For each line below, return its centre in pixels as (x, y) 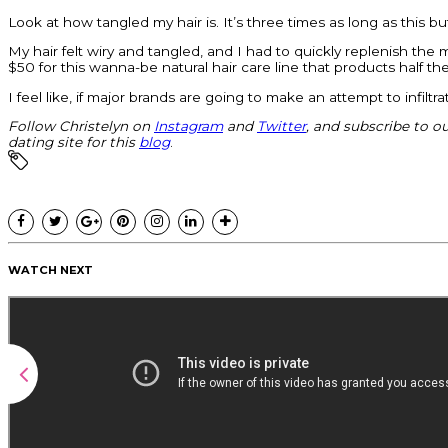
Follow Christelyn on (81, 126)
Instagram (188, 126)
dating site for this (73, 142)
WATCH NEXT (50, 269)
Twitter (281, 126)
